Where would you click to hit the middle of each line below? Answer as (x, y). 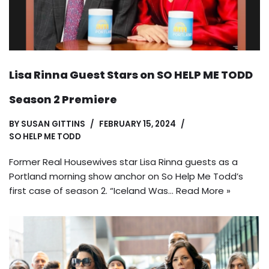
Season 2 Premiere (63, 99)
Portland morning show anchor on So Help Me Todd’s (126, 176)
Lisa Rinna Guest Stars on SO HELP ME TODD (131, 74)
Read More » (203, 190)
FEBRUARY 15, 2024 (138, 124)
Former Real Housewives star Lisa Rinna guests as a (123, 162)
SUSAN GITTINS (53, 124)
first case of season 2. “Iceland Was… (92, 190)
